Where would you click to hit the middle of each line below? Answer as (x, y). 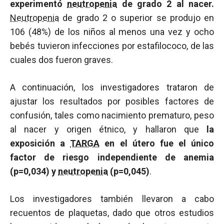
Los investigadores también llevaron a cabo (112, 199)
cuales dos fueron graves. (61, 60)
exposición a (40, 143)
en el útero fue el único (157, 143)
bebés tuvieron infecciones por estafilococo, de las (112, 46)
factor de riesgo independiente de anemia (112, 157)
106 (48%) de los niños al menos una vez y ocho (112, 32)
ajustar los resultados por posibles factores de (112, 101)
